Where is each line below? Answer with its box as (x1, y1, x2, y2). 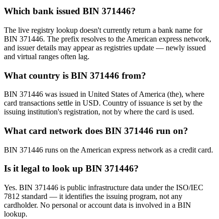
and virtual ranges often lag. (4, 52, 89, 61)
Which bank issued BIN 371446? (4, 6, 136, 17)
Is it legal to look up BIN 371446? (4, 163, 139, 174)
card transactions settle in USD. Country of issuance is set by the (4, 99, 202, 108)
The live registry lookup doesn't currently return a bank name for (4, 25, 202, 34)
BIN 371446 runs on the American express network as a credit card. (4, 145, 213, 154)
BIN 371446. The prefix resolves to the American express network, (4, 34, 211, 43)
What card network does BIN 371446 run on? (4, 126, 188, 136)
